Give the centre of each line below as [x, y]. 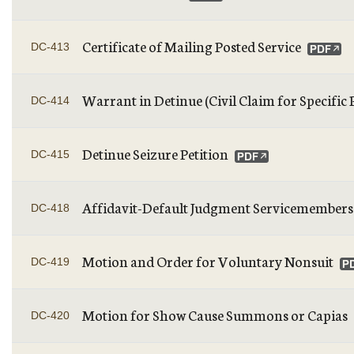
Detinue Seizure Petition [155, 153]
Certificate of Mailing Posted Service [192, 46]
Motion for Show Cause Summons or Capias [215, 314]
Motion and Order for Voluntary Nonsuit [208, 261]
